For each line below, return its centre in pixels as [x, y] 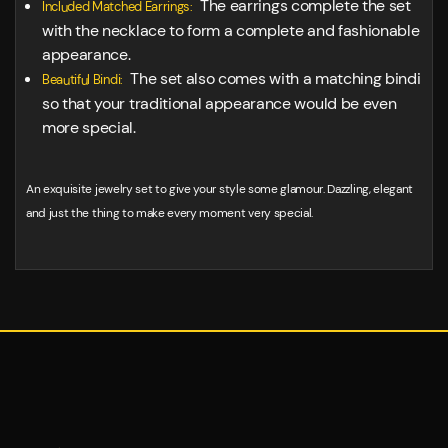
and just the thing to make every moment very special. [170, 213]
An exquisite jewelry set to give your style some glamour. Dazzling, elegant [219, 189]
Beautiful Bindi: [82, 80]
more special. [89, 128]
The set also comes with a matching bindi [271, 79]
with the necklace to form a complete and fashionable [231, 31]
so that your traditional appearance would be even [219, 104]
